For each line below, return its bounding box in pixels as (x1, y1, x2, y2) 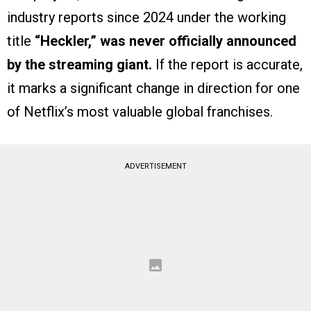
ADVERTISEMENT (124, 161, 187, 171)
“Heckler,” (35, 32, 96, 49)
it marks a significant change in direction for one (7, 79, 300, 96)
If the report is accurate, (152, 56, 303, 73)
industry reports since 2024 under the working (7, 8, 286, 26)
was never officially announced (100, 32, 296, 49)
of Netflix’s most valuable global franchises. (7, 103, 273, 120)
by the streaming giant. (7, 56, 152, 73)
